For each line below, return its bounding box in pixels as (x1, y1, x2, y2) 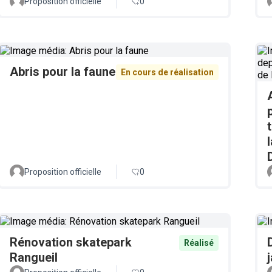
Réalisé (184, 238, 214, 248)
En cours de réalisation (121, 67, 214, 77)
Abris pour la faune (10, 64, 115, 79)
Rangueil (10, 250, 58, 265)
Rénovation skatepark (10, 235, 132, 250)
